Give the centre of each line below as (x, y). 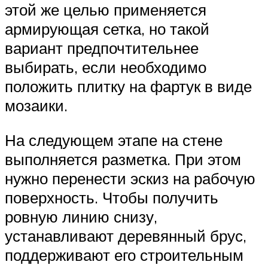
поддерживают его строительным (124, 255)
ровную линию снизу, (81, 216)
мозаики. (36, 106)
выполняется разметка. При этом (123, 159)
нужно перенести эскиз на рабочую (130, 178)
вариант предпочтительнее (102, 48)
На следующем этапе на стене (114, 140)
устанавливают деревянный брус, (126, 235)
